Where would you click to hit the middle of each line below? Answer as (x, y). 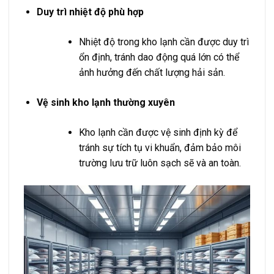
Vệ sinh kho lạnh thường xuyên (106, 102)
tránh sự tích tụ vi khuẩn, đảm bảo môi (160, 147)
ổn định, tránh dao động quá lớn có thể (159, 57)
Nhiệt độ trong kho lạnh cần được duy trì (164, 42)
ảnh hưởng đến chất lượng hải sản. (152, 72)
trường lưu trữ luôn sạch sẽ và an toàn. (160, 163)
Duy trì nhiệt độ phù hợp (90, 12)
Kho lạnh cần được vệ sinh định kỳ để (158, 132)
